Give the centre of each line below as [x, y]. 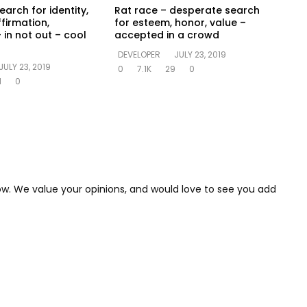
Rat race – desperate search [187, 10]
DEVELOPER [139, 54]
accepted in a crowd [167, 35]
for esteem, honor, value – [181, 22]
